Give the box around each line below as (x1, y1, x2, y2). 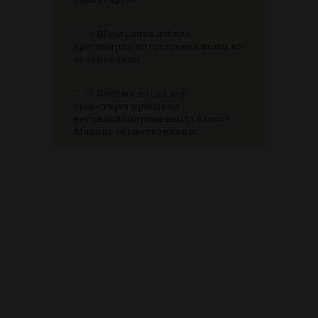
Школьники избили (94, 27, 192, 40)
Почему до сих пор (94, 87, 189, 100)
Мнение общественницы (74, 125, 196, 138)
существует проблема (74, 99, 180, 113)
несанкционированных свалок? (74, 112, 229, 126)
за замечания (74, 53, 140, 66)
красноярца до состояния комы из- (74, 40, 244, 53)
